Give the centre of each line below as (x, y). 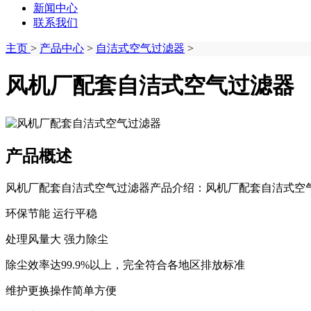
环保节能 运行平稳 (51, 213)
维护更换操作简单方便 (61, 290)
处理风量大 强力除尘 (57, 239)
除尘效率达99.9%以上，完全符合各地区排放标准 (125, 264)
